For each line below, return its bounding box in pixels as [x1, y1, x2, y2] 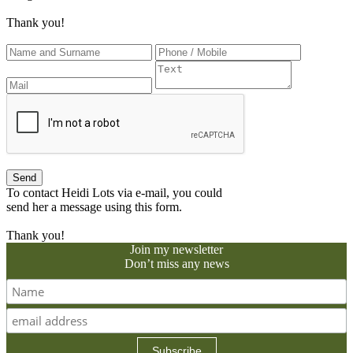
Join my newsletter [130, 242, 223, 256]
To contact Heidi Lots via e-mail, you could [6, 185, 222, 199]
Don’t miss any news [124, 256, 229, 270]
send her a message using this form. [6, 199, 182, 214]
